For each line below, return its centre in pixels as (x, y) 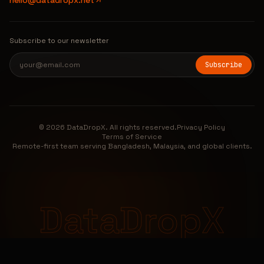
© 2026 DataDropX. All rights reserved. (108, 127)
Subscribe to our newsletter (59, 41)
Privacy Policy (201, 127)
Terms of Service (132, 137)
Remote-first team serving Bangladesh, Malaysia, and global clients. (132, 146)
